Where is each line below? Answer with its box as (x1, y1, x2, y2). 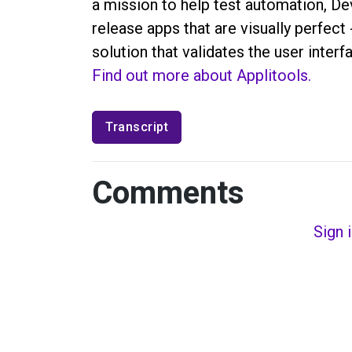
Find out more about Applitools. (92, 65, 311, 85)
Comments (92, 170, 244, 217)
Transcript (105, 119, 168, 134)
